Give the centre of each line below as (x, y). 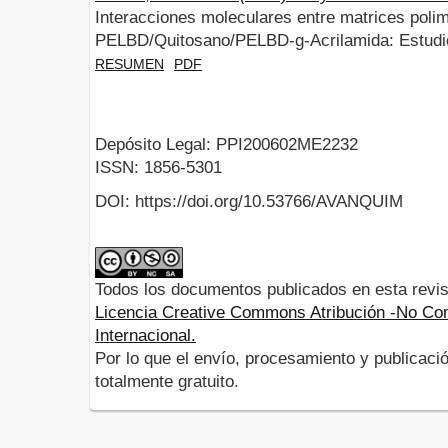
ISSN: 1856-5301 (158, 168)
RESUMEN (129, 63)
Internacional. (145, 336)
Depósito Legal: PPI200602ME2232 (226, 145)
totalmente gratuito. (167, 382)
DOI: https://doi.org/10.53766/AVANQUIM (249, 202)
